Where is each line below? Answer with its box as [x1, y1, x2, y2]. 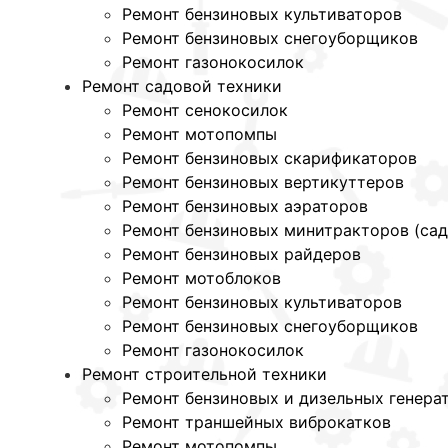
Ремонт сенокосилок [122, 100, 288, 121]
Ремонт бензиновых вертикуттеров [122, 172, 404, 193]
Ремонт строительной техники [82, 364, 327, 385]
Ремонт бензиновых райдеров [122, 244, 361, 265]
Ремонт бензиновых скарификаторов [122, 148, 417, 169]
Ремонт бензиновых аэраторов [122, 196, 368, 217]
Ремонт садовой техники [82, 76, 282, 97]
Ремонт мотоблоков [122, 268, 281, 289]
